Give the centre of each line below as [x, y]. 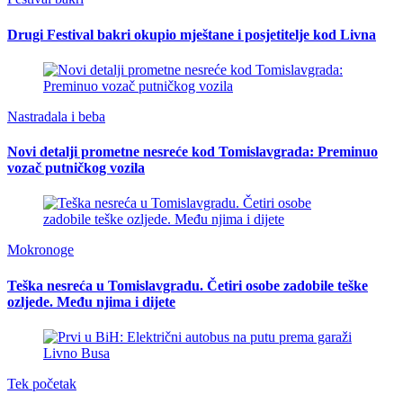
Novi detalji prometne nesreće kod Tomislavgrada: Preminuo [193, 152]
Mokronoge [40, 250]
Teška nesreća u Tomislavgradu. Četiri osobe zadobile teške [188, 285]
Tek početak [42, 383]
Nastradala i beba [56, 116]
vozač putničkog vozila [76, 168]
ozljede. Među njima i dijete [91, 301]
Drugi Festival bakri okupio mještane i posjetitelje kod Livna [192, 34]
